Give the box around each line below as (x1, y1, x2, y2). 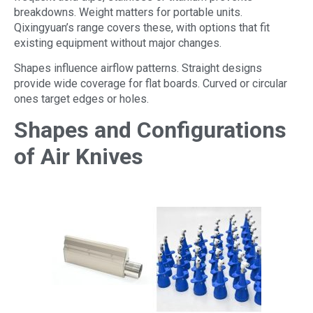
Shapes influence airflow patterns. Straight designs (14, 61, 262, 75)
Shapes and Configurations (14, 117, 286, 144)
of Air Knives (14, 143, 143, 170)
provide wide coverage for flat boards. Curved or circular (14, 77, 287, 90)
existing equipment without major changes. (14, 36, 221, 50)
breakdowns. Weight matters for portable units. (14, 5, 242, 19)
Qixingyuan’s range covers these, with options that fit (14, 20, 270, 34)
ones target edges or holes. (14, 92, 149, 105)
